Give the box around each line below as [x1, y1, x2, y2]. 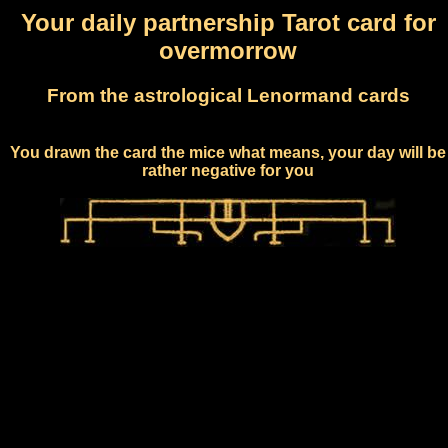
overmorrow [159, 36, 297, 64]
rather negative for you [142, 161, 314, 179]
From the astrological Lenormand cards [46, 84, 410, 106]
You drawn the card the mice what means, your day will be [10, 143, 446, 161]
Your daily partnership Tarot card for [20, 8, 436, 36]
